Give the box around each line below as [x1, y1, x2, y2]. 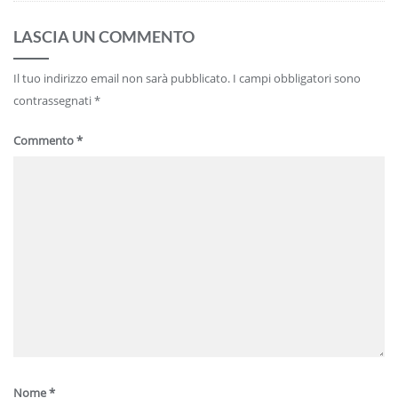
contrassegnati [13, 92, 94, 109]
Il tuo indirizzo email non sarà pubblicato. [13, 70, 230, 87]
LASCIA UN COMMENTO [13, 27, 195, 47]
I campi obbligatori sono [233, 70, 361, 87]
